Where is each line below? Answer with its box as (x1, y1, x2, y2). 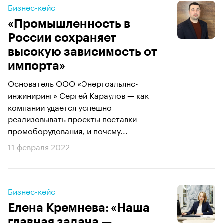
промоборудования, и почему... (8, 123, 128, 136)
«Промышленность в (8, 17, 130, 30)
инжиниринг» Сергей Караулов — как (8, 88, 149, 101)
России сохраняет (8, 31, 116, 44)
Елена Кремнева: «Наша (8, 201, 150, 214)
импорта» (8, 59, 65, 72)
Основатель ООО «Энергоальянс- (8, 76, 138, 89)
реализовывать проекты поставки (8, 111, 137, 124)
